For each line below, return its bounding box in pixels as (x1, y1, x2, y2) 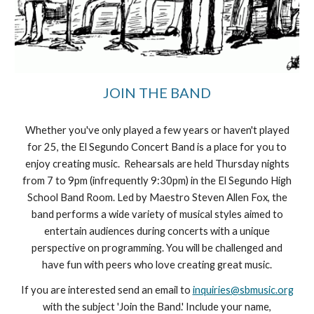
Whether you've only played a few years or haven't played (25, 124, 289, 137)
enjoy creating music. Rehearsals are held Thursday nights (25, 158, 289, 170)
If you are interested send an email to (20, 284, 193, 296)
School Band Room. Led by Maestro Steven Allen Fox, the (27, 191, 287, 204)
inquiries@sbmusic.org (192, 284, 294, 296)
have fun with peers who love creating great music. (42, 259, 272, 271)
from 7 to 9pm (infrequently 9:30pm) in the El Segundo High (22, 175, 292, 187)
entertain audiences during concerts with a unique (44, 225, 270, 238)
